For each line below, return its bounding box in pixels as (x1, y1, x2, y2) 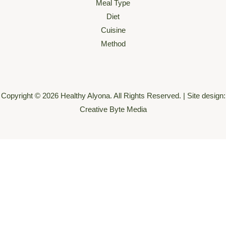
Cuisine (100, 26, 126, 34)
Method (100, 39, 126, 48)
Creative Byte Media (79, 105, 147, 114)
